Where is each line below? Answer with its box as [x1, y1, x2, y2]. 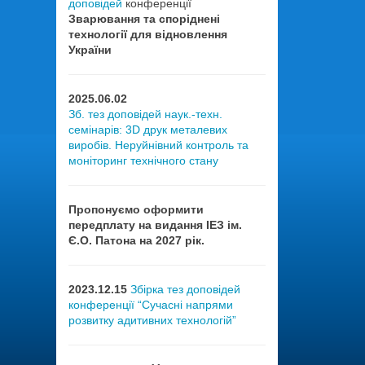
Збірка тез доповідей [130, 283, 240, 296]
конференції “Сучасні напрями [68, 298, 233, 311]
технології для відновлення [68, 28, 227, 41]
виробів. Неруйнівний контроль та [68, 139, 248, 152]
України [68, 43, 112, 56]
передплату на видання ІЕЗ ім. [68, 218, 242, 231]
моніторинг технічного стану [68, 154, 218, 167]
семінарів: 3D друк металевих [68, 123, 227, 136]
